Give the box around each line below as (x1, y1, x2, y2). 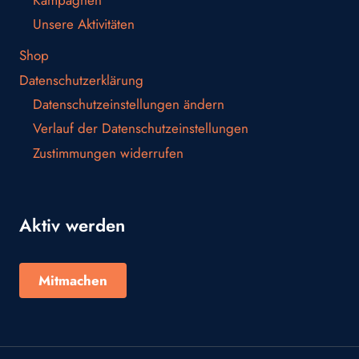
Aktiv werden (19, 212, 125, 238)
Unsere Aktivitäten (33, 14, 135, 34)
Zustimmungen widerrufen (33, 143, 184, 163)
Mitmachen (38, 271, 107, 290)
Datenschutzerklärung (19, 70, 143, 90)
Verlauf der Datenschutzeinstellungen (33, 119, 248, 139)
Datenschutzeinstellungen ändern (33, 95, 224, 115)
